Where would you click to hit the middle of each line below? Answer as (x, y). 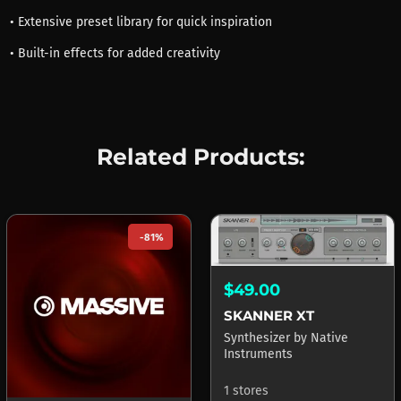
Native (329, 338)
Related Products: (200, 156)
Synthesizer (258, 338)
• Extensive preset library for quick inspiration (141, 21)
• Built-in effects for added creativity (115, 53)
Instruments (258, 354)
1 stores (246, 391)
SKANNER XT (269, 316)
